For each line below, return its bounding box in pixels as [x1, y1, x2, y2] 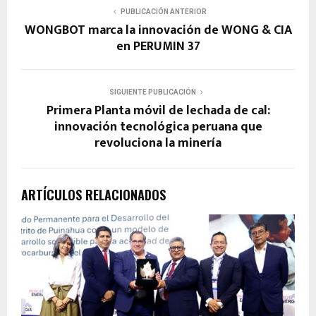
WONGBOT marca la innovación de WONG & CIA [24, 19, 292, 41]
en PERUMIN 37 [116, 35, 200, 57]
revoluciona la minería [95, 132, 221, 154]
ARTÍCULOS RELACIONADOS [21, 185, 166, 204]
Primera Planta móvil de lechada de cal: [46, 99, 270, 121]
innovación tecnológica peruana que [54, 116, 262, 138]
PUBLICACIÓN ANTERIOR [121, 7, 207, 16]
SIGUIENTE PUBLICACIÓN [109, 87, 196, 96]
